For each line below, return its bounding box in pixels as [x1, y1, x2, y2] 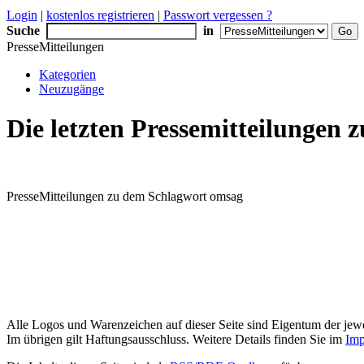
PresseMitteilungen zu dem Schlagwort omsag [6, 188, 243, 203]
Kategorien [39, 67, 96, 81]
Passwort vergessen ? [163, 8, 272, 22]
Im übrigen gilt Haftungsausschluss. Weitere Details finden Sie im [6, 331, 345, 346]
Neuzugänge [39, 82, 104, 96]
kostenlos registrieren [46, 8, 154, 22]
